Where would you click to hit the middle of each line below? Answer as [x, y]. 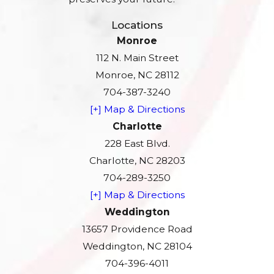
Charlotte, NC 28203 [137, 161]
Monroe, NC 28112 [137, 75]
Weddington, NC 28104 [137, 246]
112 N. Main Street [137, 58]
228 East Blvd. [137, 144]
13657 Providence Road [137, 229]
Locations [137, 25]
